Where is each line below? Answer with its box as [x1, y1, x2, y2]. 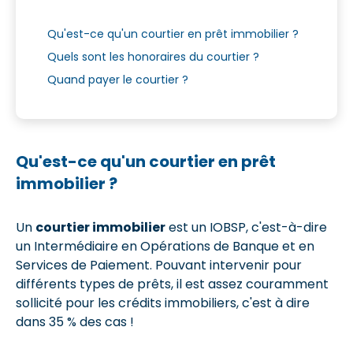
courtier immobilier [35, 217, 165, 236]
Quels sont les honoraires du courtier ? [47, 48, 259, 65]
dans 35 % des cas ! [16, 312, 134, 331]
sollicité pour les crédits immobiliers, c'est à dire [16, 293, 310, 312]
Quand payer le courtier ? [47, 71, 188, 87]
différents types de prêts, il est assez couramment [16, 274, 329, 293]
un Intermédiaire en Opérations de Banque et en [16, 236, 314, 255]
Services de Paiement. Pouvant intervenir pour [16, 255, 302, 274]
